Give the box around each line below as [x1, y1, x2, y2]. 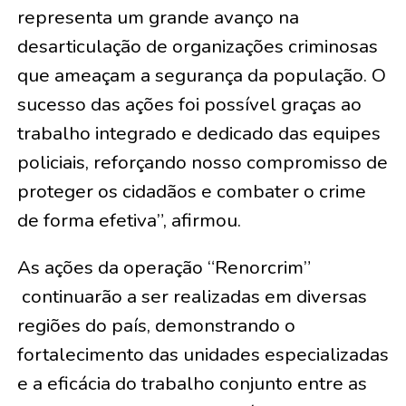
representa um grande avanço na [16, 5, 299, 30]
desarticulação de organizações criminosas [16, 34, 378, 59]
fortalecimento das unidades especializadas [16, 342, 389, 367]
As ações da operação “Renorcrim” [16, 255, 311, 280]
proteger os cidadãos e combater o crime [16, 179, 366, 204]
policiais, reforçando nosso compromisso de [16, 150, 388, 175]
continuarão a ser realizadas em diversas [16, 284, 367, 309]
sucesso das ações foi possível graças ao [16, 92, 362, 117]
